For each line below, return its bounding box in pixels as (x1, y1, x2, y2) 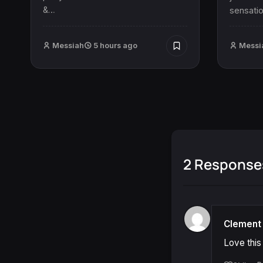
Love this (224, 237, 261, 248)
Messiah (52, 41, 84, 50)
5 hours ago (92, 41, 137, 50)
